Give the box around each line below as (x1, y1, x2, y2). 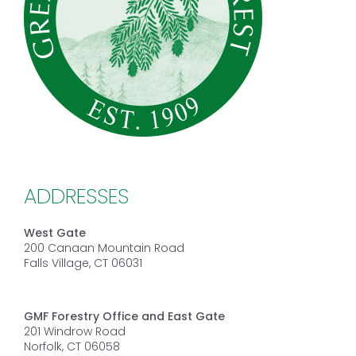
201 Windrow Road (23, 323, 126, 339)
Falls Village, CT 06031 (23, 254, 142, 271)
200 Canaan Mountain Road (23, 239, 184, 256)
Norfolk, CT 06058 (23, 338, 120, 354)
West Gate (23, 224, 86, 241)
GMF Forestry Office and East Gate (23, 308, 225, 324)
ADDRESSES (23, 181, 129, 211)
